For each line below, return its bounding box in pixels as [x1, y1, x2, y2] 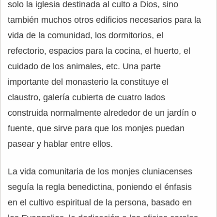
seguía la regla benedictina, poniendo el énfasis [8, 182, 192, 192]
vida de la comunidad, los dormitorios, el [8, 30, 163, 40]
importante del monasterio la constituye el [8, 77, 169, 87]
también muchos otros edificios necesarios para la [8, 15, 201, 25]
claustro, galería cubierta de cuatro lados [8, 92, 165, 102]
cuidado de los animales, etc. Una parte [8, 61, 161, 71]
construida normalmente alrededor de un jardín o [8, 108, 196, 118]
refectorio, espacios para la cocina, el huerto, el [8, 46, 190, 56]
